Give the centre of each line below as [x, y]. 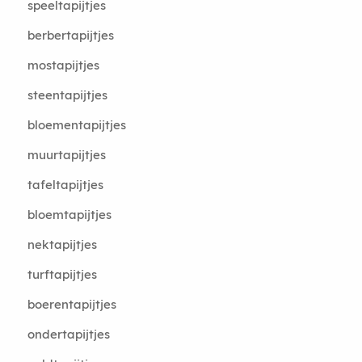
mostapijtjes [63, 65]
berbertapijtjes [70, 35]
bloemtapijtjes [69, 215]
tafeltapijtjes [65, 185]
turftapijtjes [62, 274]
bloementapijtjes [76, 125]
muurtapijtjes [66, 155]
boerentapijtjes [72, 304]
